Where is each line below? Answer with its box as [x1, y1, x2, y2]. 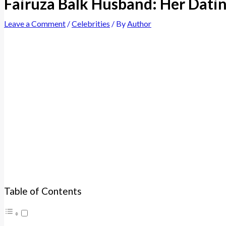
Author [127, 18, 151, 28]
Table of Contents [4, 185, 82, 197]
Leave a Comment [4, 18, 66, 28]
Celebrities [72, 18, 110, 28]
